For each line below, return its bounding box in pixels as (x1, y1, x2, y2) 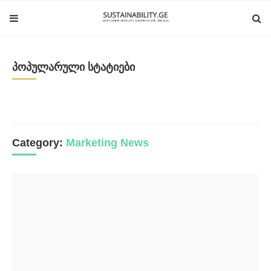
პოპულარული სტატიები (12, 61, 135, 73)
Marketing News (66, 137, 149, 149)
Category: (12, 137, 66, 149)
